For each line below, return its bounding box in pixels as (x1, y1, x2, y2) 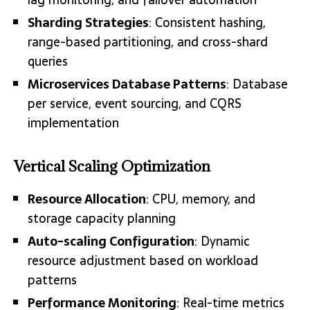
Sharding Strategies (28, 12, 149, 33)
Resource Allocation (28, 188, 146, 209)
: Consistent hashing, (149, 12, 266, 33)
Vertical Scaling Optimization (14, 156, 210, 176)
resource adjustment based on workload (28, 250, 258, 271)
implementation (28, 112, 119, 133)
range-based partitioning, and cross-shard (28, 31, 268, 52)
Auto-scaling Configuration (28, 230, 194, 251)
